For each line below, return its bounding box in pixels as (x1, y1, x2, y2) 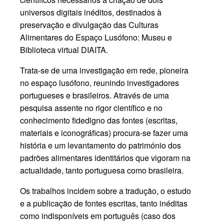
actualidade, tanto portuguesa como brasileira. (20, 164, 184, 176)
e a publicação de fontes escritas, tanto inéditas (20, 197, 188, 209)
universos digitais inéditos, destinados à (20, 6, 162, 18)
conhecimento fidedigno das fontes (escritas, (20, 114, 178, 126)
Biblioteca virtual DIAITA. (20, 43, 108, 55)
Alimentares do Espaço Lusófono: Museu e (20, 31, 172, 43)
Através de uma (113, 89, 169, 101)
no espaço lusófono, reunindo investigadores (20, 76, 179, 88)
